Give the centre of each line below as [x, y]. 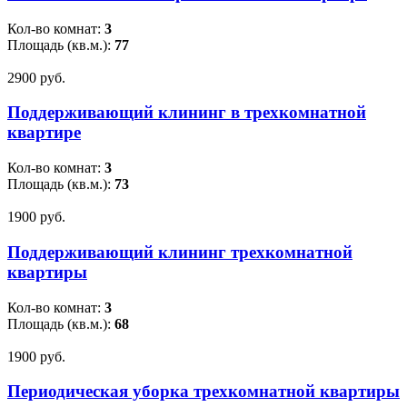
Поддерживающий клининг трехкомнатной [180, 252]
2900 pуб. [36, 77]
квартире [44, 133]
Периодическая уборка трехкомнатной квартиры [203, 392]
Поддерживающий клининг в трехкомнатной [187, 113]
